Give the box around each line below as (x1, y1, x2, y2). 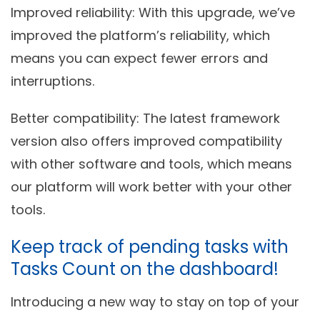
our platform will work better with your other (11, 177, 292, 196)
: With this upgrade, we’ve (132, 3, 295, 21)
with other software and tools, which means (11, 154, 292, 173)
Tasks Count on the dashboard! (11, 256, 279, 281)
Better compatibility (11, 109, 136, 127)
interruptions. (11, 71, 98, 90)
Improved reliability (11, 3, 132, 21)
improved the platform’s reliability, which (11, 26, 270, 44)
